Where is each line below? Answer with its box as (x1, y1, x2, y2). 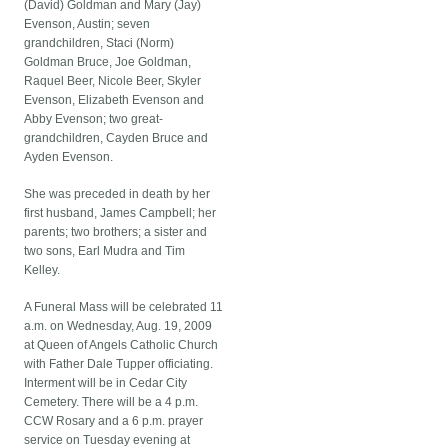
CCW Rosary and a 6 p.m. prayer (24, 414, 204, 429)
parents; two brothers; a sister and (24, 225, 208, 240)
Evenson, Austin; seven (24, 17, 151, 32)
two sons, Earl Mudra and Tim (24, 244, 186, 259)
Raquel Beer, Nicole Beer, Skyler (24, 74, 202, 89)
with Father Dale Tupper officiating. (24, 357, 214, 372)
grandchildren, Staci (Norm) (24, 36, 175, 51)
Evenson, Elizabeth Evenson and (24, 93, 205, 108)
